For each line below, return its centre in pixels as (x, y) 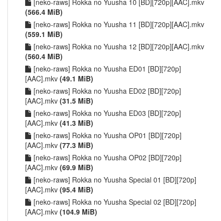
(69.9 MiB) (76, 167)
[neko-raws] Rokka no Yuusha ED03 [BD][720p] (107, 113)
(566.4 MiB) (44, 12)
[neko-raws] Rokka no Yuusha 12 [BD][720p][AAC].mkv (119, 46)
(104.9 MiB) (78, 212)
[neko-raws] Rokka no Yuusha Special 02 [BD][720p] (115, 202)
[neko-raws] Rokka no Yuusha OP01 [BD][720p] (108, 135)
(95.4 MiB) (76, 189)
